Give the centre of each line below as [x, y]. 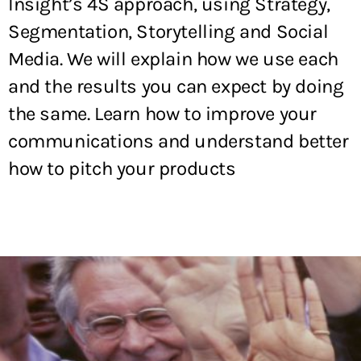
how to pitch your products [122, 168]
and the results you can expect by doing [176, 86]
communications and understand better [178, 141]
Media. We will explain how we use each [173, 59]
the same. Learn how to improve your [163, 114]
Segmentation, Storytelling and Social [168, 31]
